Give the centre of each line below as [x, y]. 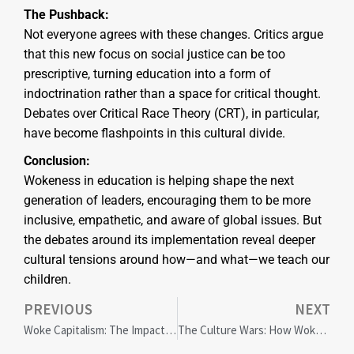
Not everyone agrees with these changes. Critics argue [173, 34]
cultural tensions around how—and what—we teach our [177, 259]
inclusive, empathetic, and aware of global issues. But [173, 220]
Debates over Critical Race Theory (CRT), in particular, [171, 113]
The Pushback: [66, 14]
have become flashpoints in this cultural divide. [154, 133]
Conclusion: [57, 160]
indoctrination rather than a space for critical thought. [172, 93]
